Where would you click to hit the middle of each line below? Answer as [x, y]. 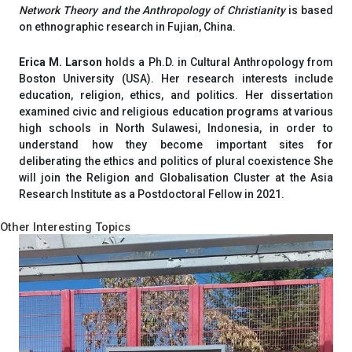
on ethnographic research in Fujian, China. [127, 27]
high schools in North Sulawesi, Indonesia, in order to [176, 128]
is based [309, 11]
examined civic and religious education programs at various [176, 111]
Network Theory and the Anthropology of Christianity [152, 11]
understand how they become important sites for [176, 144]
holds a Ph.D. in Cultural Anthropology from [220, 62]
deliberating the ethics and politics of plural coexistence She [176, 161]
